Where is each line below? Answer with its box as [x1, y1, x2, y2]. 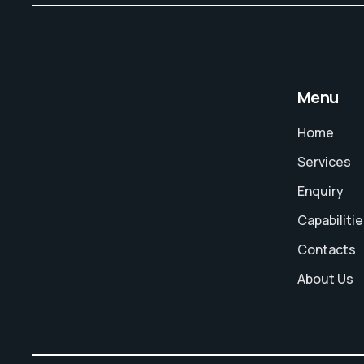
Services [297, 153, 351, 171]
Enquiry [297, 182, 344, 200]
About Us [297, 270, 353, 288]
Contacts [297, 240, 356, 258]
